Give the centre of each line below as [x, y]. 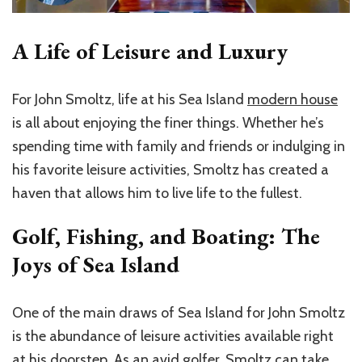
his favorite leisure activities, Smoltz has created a [170, 170]
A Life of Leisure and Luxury [150, 51]
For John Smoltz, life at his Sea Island [130, 100]
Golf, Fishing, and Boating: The [166, 236]
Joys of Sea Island [96, 265]
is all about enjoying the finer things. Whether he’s [168, 123]
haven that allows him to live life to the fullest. [157, 194]
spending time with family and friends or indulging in [179, 147]
